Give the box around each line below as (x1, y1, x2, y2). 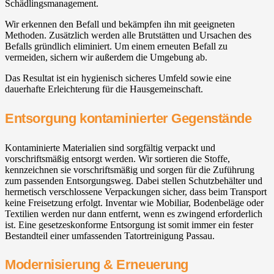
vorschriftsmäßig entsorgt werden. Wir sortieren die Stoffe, (5, 153, 230, 164)
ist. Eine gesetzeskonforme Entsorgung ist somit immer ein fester (5, 219, 253, 230)
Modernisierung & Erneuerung (5, 257, 188, 273)
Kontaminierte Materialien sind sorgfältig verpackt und (5, 142, 215, 153)
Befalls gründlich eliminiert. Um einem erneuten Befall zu (5, 41, 228, 52)
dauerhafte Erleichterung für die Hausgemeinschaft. (5, 84, 203, 95)
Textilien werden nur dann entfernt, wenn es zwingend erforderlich (5, 208, 262, 219)
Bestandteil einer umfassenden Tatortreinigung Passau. (5, 230, 215, 241)
